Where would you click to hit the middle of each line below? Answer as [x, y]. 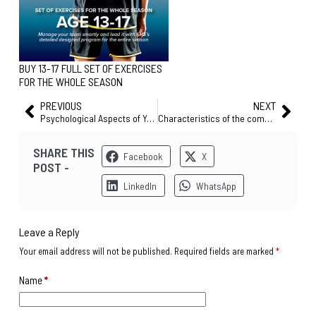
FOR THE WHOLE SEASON [71, 82]
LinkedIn [140, 186]
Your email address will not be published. [95, 251]
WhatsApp [216, 186]
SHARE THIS [63, 152]
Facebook [143, 157]
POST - [51, 167]
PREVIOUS [61, 105]
